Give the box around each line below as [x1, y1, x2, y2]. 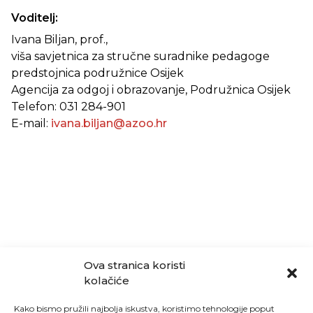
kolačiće [84, 274, 129, 287]
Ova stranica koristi [84, 259, 185, 272]
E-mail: [11, 117, 51, 130]
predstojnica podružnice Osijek [11, 66, 184, 80]
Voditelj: [11, 11, 58, 24]
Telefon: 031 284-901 [11, 100, 126, 113]
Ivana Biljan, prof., [11, 33, 108, 46]
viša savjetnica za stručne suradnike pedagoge [11, 50, 270, 63]
